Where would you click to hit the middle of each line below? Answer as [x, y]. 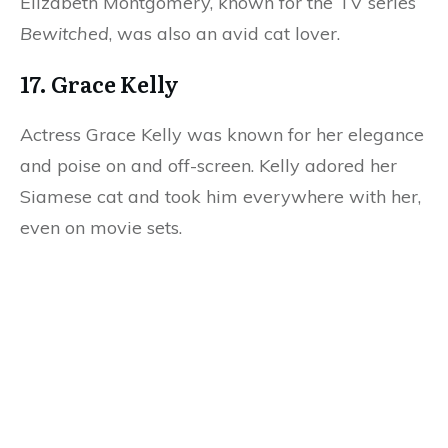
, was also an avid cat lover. [227, 34]
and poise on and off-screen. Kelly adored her [208, 166]
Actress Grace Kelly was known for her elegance [222, 135]
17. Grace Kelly [101, 84]
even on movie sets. [103, 228]
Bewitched [64, 34]
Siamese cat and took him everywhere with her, [220, 197]
